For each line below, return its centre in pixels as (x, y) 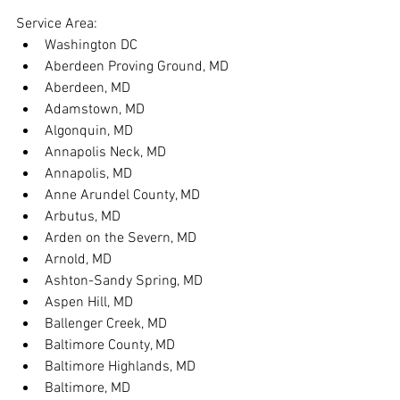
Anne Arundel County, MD (122, 196)
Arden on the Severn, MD (121, 238)
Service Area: (57, 24)
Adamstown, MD (95, 110)
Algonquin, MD (89, 131)
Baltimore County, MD (110, 346)
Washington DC (91, 46)
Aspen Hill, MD (89, 303)
